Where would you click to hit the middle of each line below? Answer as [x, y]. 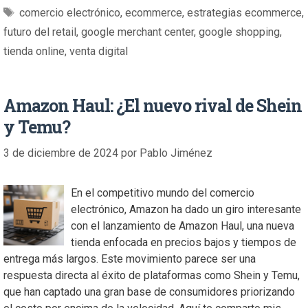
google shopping [239, 32]
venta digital [99, 51]
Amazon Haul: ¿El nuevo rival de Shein [153, 106]
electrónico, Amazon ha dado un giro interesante [186, 209]
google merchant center [137, 32]
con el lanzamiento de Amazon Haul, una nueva [182, 226]
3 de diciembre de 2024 [61, 153]
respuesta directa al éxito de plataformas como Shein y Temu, [152, 275]
